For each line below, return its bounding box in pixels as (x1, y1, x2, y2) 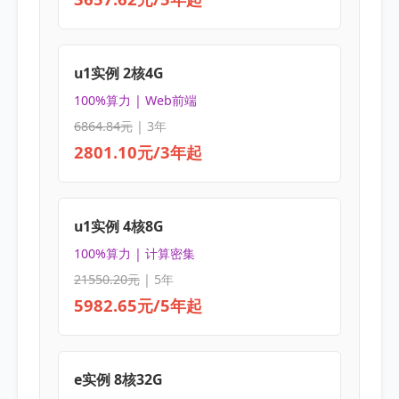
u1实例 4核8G (73, 216, 164, 236)
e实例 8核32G (73, 369, 163, 389)
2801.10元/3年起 (73, 141, 202, 164)
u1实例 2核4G (73, 62, 164, 83)
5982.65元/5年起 (73, 294, 202, 317)
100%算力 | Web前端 (73, 92, 197, 110)
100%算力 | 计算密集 (73, 245, 195, 263)
